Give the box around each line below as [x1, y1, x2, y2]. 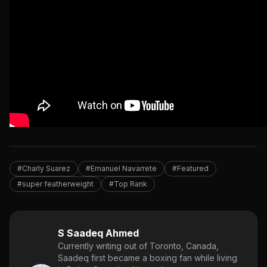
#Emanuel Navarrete [86, 164, 157, 173]
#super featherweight [17, 179, 94, 189]
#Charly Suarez [17, 164, 70, 173]
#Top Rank [109, 179, 147, 189]
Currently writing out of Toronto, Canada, [58, 241, 219, 252]
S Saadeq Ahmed [58, 227, 139, 240]
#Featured [172, 164, 209, 173]
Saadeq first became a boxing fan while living [58, 253, 237, 263]
